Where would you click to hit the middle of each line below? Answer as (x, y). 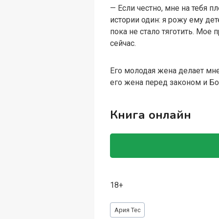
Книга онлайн (151, 115)
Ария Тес (127, 210)
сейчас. (123, 44)
